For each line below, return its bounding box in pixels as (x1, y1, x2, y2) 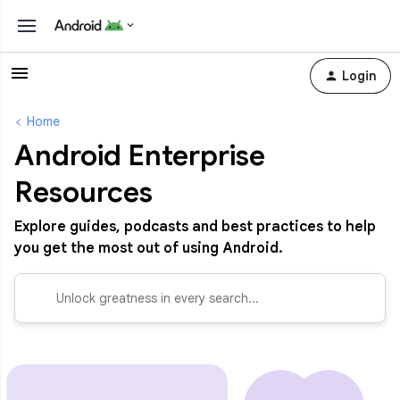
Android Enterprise (14, 137, 265, 173)
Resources (14, 174, 153, 210)
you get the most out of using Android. (14, 239, 283, 258)
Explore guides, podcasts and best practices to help (14, 218, 376, 237)
